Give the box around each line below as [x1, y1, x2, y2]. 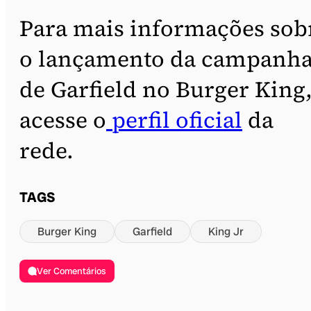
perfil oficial [106, 104, 242, 135]
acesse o [19, 104, 106, 135]
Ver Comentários [37, 264, 107, 277]
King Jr [208, 224, 244, 239]
